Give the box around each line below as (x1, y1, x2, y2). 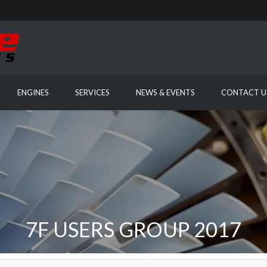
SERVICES (74, 88, 110, 97)
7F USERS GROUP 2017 (26, 217, 241, 241)
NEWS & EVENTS (135, 88, 195, 97)
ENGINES (17, 88, 49, 97)
